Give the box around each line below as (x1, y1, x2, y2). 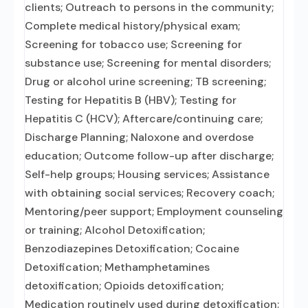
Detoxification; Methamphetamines (25, 260, 210, 274)
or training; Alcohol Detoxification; (25, 223, 205, 237)
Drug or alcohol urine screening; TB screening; (25, 74, 266, 89)
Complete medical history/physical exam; (25, 19, 240, 33)
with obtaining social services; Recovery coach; (25, 186, 274, 200)
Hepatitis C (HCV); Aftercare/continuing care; (25, 111, 263, 126)
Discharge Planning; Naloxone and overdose (25, 130, 254, 144)
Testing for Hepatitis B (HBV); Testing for (25, 93, 236, 107)
